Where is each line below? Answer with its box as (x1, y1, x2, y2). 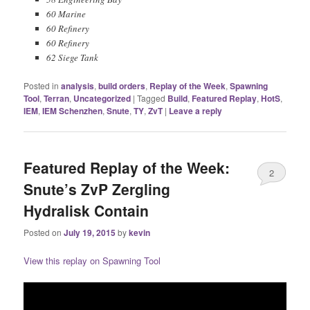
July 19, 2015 (64, 226, 116, 239)
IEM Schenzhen (42, 104, 103, 118)
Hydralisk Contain (24, 200, 149, 221)
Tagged (137, 92, 166, 104)
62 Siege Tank (46, 51, 98, 64)
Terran (44, 92, 70, 105)
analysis (61, 80, 95, 93)
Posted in (24, 80, 60, 92)
